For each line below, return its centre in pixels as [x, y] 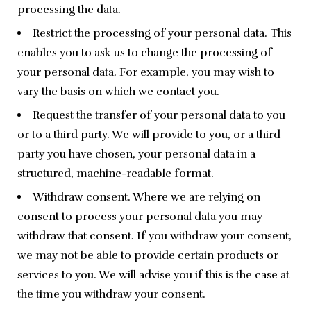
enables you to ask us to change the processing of [145, 53]
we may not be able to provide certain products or [148, 256]
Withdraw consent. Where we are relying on [146, 197]
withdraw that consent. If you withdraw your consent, [154, 236]
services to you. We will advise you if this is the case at [153, 275]
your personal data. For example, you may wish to [146, 73]
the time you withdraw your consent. [111, 295]
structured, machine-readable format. [116, 174]
